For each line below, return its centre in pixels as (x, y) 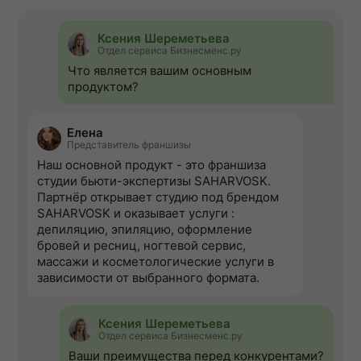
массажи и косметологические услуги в (156, 262)
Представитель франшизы (129, 145)
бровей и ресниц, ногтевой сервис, (141, 246)
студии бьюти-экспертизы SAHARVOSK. (154, 181)
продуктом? (103, 87)
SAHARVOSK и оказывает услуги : (136, 214)
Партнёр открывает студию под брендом (158, 197)
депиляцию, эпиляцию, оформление (145, 230)
